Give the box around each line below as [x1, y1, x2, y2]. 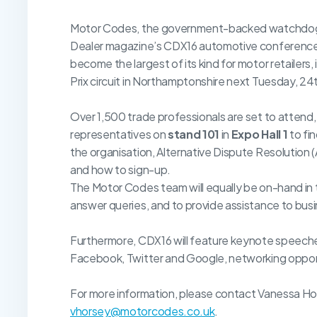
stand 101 [167, 127, 220, 142]
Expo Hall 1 [231, 127, 288, 142]
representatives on [70, 127, 168, 142]
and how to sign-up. [70, 162, 171, 178]
